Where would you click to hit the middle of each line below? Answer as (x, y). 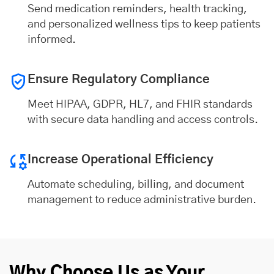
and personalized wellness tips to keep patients (144, 24)
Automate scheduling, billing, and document (136, 185)
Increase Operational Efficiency (120, 160)
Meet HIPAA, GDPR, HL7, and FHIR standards (140, 105)
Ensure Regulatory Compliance (119, 80)
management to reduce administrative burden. (142, 200)
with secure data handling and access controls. (143, 120)
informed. (52, 40)
